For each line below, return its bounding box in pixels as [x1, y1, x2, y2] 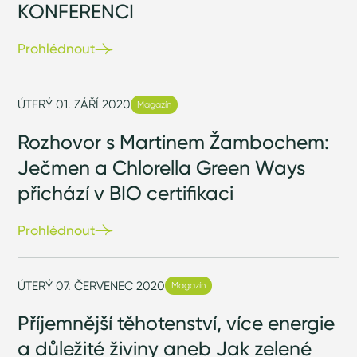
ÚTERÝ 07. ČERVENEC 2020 [18, 277, 166, 293]
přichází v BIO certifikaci [18, 180, 234, 205]
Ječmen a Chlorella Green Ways [18, 155, 306, 179]
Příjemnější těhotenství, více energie [18, 310, 335, 335]
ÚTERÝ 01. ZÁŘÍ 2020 [18, 96, 131, 112]
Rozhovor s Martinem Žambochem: [18, 129, 330, 154]
